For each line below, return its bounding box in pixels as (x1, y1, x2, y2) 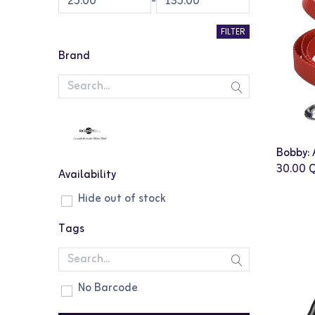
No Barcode (77, 279, 138, 298)
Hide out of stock (77, 190, 166, 208)
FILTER (220, 25, 245, 37)
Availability (58, 166, 116, 184)
